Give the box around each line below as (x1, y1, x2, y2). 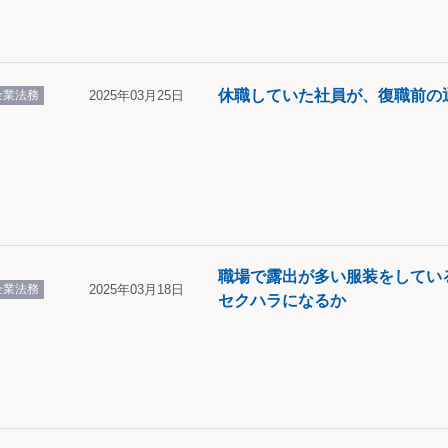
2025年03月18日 (89, 281, 184, 297)
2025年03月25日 (89, 88, 184, 104)
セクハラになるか (218, 292, 346, 309)
